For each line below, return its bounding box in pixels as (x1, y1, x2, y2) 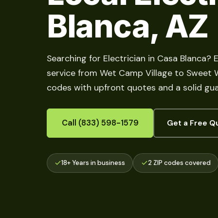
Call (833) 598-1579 (61, 117, 139, 128)
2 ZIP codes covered (147, 158, 211, 167)
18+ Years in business (61, 158, 126, 167)
